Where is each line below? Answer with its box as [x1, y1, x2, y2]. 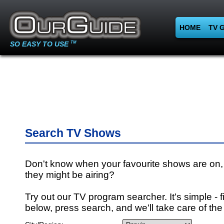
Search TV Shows [25, 126, 121, 139]
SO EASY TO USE [10, 40, 70, 48]
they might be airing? [25, 169, 114, 180]
